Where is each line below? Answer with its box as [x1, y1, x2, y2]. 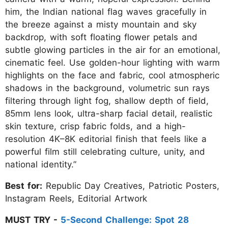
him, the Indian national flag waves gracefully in [5, 7, 207, 17]
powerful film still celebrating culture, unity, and [5, 147, 205, 157]
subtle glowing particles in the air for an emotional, [5, 45, 220, 55]
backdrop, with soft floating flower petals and [5, 32, 197, 42]
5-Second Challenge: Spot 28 [61, 215, 189, 225]
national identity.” [5, 159, 76, 169]
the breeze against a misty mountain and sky [5, 19, 196, 30]
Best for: [5, 181, 42, 191]
